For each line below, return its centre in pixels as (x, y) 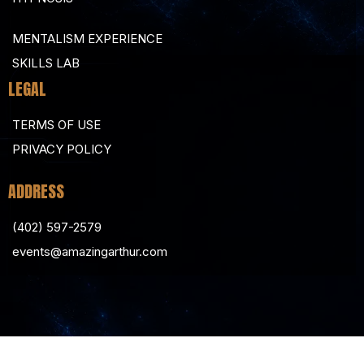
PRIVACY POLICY (62, 149)
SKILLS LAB (46, 63)
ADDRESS (36, 192)
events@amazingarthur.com (90, 252)
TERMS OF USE (56, 125)
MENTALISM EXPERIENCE (87, 39)
